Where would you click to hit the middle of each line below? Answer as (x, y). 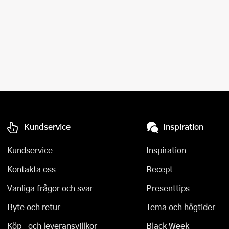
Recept (159, 169)
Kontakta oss (31, 169)
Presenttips (168, 188)
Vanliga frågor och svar (50, 188)
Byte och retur (34, 207)
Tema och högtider (180, 207)
